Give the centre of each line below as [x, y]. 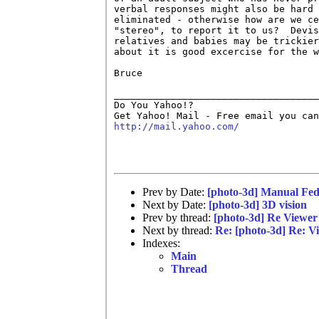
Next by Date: [176, 204]
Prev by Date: [175, 192]
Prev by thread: [178, 217]
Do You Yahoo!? [154, 105]
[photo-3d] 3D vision [258, 204]
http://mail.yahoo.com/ [177, 126]
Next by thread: [179, 230]
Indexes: [161, 243]
